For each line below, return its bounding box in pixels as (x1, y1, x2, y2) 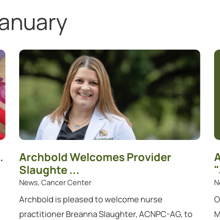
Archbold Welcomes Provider (19, 149, 172, 165)
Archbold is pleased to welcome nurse (19, 193, 163, 205)
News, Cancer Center (19, 177, 92, 187)
